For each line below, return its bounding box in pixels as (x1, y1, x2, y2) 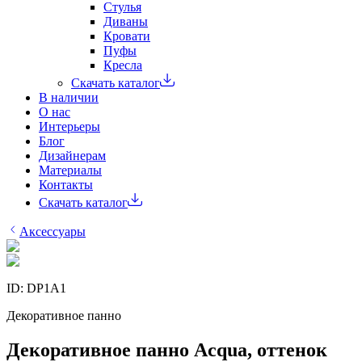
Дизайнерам (39, 149, 106, 162)
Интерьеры (39, 120, 100, 133)
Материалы (39, 163, 102, 177)
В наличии (39, 90, 99, 104)
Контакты (39, 178, 93, 192)
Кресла (103, 58, 142, 72)
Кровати (103, 29, 150, 43)
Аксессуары (19, 225, 86, 238)
